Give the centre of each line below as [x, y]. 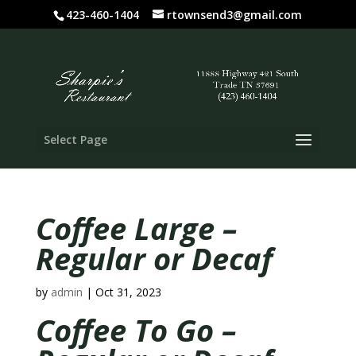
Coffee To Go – [135, 330]
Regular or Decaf [154, 258]
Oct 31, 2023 [128, 292]
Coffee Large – [136, 228]
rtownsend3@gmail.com [235, 14]
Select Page [75, 139]
